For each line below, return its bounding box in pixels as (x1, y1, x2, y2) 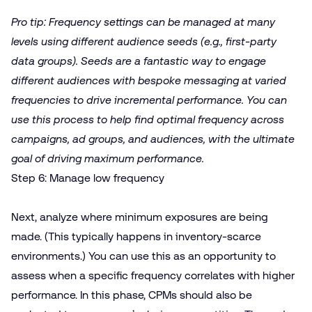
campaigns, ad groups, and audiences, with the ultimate (11, 132, 295, 146)
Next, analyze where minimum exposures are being (11, 210, 268, 224)
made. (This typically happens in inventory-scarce (11, 230, 261, 244)
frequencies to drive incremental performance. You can (11, 93, 287, 107)
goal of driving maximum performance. (11, 152, 204, 166)
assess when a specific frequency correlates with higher (11, 269, 295, 283)
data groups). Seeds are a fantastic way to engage (11, 54, 266, 68)
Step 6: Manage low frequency (11, 171, 164, 185)
